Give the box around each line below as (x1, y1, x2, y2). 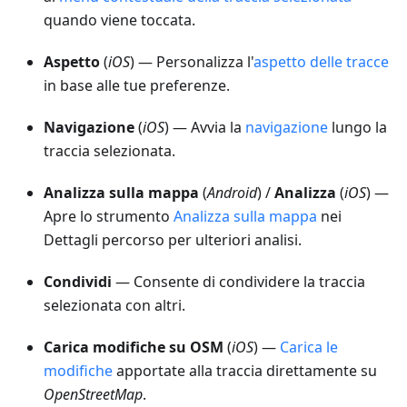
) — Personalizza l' (130, 52, 253, 73)
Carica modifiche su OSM (44, 337, 223, 358)
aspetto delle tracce (253, 52, 389, 73)
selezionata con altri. (44, 295, 185, 316)
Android (207, 183, 257, 203)
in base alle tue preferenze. (44, 75, 230, 96)
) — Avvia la (164, 117, 245, 138)
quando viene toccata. (44, 10, 195, 31)
